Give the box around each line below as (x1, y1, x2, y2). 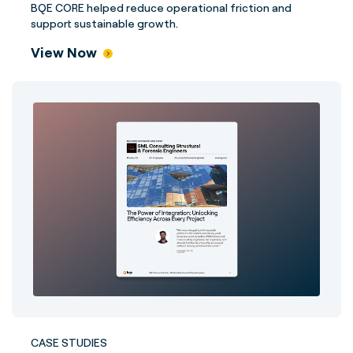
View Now (31, 43, 97, 61)
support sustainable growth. (31, 17, 178, 30)
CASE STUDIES (31, 336, 107, 349)
